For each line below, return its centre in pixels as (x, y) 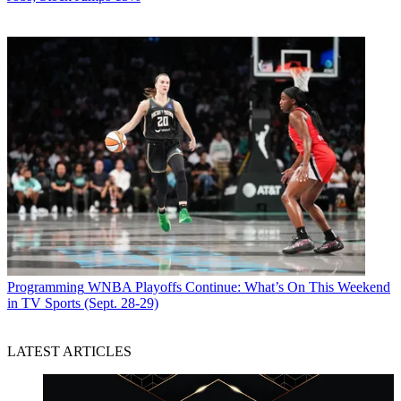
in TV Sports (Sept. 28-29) (83, 303)
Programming (46, 286)
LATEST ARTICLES (69, 351)
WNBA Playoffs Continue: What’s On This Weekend (239, 286)
